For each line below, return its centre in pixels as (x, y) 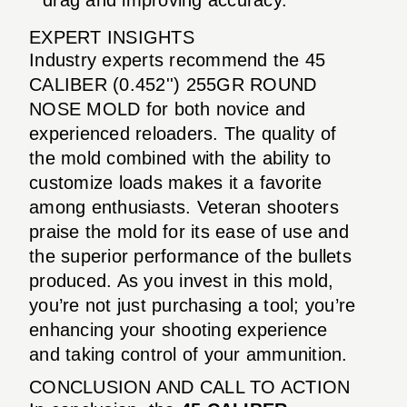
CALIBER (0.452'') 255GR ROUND (173, 84)
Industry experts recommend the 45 (178, 60)
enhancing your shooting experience (179, 329)
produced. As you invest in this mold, (182, 280)
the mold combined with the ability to (180, 158)
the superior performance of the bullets (190, 256)
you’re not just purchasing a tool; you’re (193, 305)
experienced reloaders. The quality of (183, 133)
